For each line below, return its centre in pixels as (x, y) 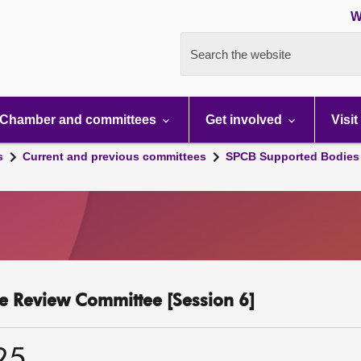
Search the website (241, 54)
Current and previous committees (114, 156)
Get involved (245, 120)
